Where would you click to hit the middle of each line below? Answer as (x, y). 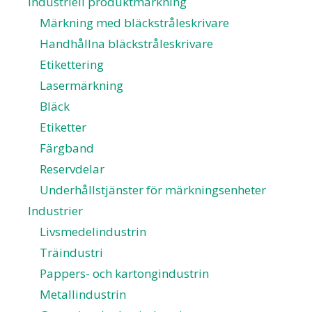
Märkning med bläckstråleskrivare (134, 22)
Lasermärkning (81, 85)
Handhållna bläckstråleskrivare (126, 43)
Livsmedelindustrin (93, 231)
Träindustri (71, 252)
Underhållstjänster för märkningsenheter (153, 189)
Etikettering (72, 64)
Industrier (55, 210)
